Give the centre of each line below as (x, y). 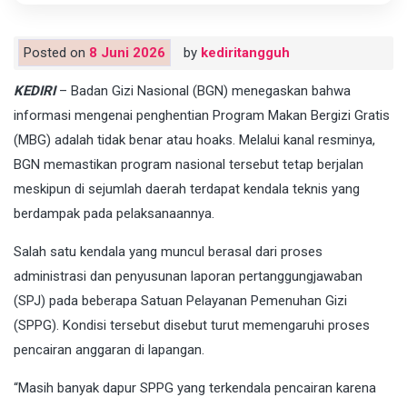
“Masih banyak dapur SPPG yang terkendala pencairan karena (195, 387)
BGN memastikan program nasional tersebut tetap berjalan (189, 164)
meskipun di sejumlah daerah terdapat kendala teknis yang (187, 189)
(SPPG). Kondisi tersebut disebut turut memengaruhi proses (192, 325)
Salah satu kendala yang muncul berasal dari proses (168, 251)
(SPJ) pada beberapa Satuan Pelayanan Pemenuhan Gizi (180, 300)
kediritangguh (245, 52)
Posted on (56, 52)
